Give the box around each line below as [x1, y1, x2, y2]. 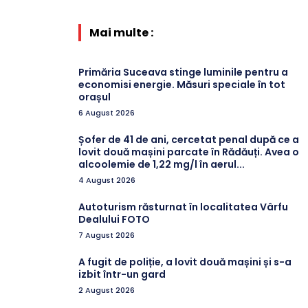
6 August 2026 [78, 107, 135, 118]
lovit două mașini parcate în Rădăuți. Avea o [78, 144, 299, 159]
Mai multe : [89, 24, 153, 41]
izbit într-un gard [78, 267, 166, 281]
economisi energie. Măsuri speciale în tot [78, 77, 285, 91]
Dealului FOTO [78, 212, 150, 226]
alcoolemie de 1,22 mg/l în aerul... [78, 157, 245, 171]
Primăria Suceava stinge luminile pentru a [78, 65, 288, 79]
